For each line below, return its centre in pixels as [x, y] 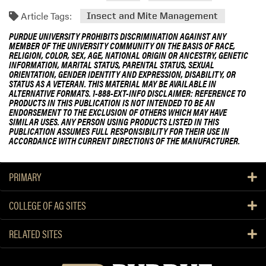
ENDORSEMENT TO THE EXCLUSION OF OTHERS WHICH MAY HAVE [118, 112]
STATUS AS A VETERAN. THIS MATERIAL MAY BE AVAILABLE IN [113, 84]
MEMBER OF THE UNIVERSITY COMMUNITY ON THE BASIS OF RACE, [122, 46]
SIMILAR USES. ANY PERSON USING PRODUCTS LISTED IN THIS [114, 122]
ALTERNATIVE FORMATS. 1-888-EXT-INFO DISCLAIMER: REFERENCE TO [127, 93]
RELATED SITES [36, 233]
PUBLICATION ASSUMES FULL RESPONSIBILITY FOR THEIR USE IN [119, 131]
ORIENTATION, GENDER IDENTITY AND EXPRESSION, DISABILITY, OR [122, 74]
